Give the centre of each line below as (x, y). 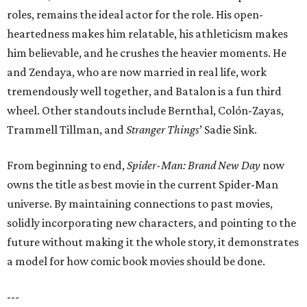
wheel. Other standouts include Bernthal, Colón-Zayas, (145, 111)
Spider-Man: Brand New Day (194, 165)
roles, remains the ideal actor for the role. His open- (135, 15)
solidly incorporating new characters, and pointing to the (151, 223)
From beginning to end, (67, 165)
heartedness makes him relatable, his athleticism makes (147, 34)
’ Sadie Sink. (228, 130)
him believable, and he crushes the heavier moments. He (147, 53)
